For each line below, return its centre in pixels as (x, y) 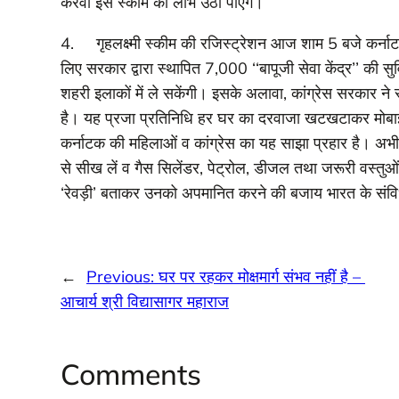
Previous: (122, 276)
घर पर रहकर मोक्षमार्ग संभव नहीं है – (261, 276)
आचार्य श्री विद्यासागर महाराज (144, 301)
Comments (130, 375)
